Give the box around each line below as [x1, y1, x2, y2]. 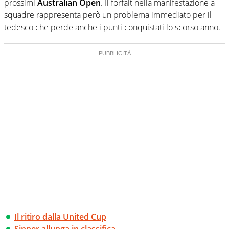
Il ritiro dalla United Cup [14, 211, 106, 222]
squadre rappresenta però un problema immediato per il [4, 9, 212, 20]
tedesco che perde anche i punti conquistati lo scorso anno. [4, 21, 220, 33]
